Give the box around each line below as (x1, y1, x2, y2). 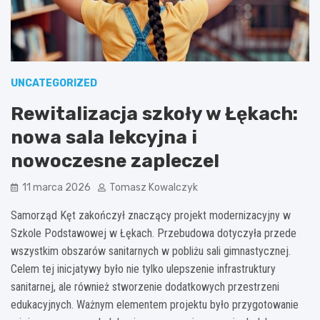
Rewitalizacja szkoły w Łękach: (11, 102, 298, 125)
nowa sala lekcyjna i (11, 126, 197, 149)
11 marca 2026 (22, 181, 91, 194)
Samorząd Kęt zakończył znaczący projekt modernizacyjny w (11, 208, 291, 222)
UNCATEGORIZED (11, 76, 97, 89)
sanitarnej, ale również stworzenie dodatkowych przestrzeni (11, 279, 279, 294)
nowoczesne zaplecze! (11, 149, 219, 172)
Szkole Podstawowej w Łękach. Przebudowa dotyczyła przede (11, 226, 296, 240)
